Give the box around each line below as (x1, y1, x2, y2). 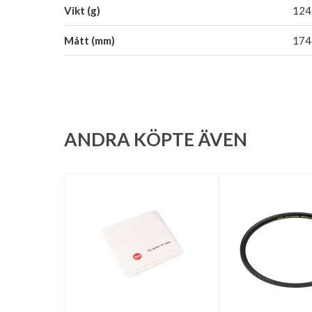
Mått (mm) (64, 34, 115, 47)
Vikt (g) (64, 4, 100, 17)
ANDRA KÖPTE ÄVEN (64, 128, 247, 150)
